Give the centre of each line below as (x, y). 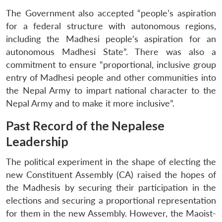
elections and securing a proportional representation (111, 200)
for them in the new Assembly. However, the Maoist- (111, 213)
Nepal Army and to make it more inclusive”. (90, 103)
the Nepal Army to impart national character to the (111, 90)
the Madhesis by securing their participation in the (111, 187)
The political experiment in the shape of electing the (111, 162)
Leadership (37, 141)
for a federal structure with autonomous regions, (111, 26)
